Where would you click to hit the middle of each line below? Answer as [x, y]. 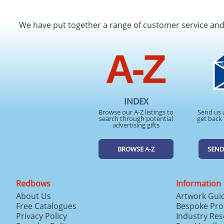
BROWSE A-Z [136, 149]
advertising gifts [136, 125]
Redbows [33, 183]
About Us [33, 196]
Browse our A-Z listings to [136, 112]
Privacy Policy [41, 216]
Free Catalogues [46, 206]
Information [198, 183]
